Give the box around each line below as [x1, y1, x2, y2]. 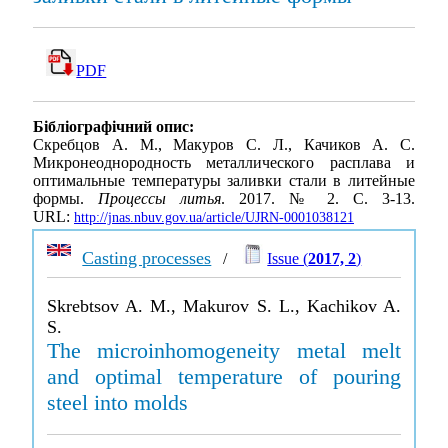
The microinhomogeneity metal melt [47, 338, 401, 363]
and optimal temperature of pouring [47, 364, 401, 389]
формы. [33, 190, 98, 208]
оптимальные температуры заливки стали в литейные [33, 172, 415, 190]
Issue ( [267, 250, 309, 267]
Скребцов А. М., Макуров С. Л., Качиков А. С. [33, 136, 415, 154]
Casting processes [82, 248, 212, 268]
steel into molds [47, 390, 189, 415]
